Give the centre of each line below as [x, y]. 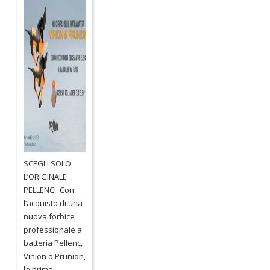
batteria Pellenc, [53, 243]
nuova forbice [49, 216]
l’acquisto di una [53, 203]
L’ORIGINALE [46, 176]
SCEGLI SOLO [48, 163]
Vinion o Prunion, [55, 256]
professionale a [53, 229]
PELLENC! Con [49, 190]
